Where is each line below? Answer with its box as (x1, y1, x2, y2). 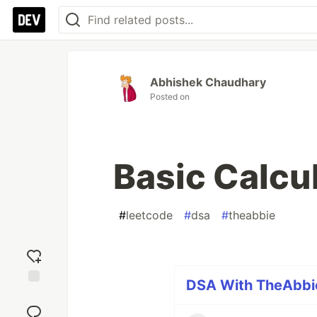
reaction (15, 300, 53, 313)
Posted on (150, 91, 190, 102)
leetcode (126, 208, 173, 222)
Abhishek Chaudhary (150, 75, 266, 89)
